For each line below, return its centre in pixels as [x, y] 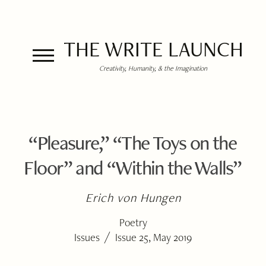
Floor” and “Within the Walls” [132, 167]
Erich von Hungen [133, 197]
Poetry [133, 222]
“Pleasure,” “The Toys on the [132, 142]
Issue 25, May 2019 [154, 237]
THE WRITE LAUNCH [153, 49]
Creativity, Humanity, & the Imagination [153, 68]
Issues [87, 237]
